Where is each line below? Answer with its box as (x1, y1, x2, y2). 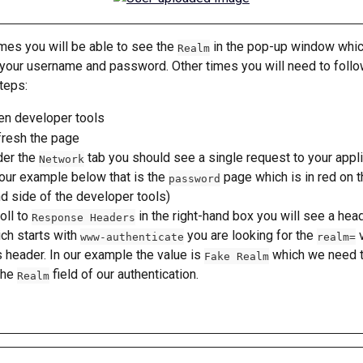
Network (39, 152, 84, 165)
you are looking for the (184, 228, 317, 244)
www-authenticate (80, 230, 184, 243)
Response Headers (32, 211, 135, 224)
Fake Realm (204, 250, 269, 263)
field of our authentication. (49, 267, 199, 283)
